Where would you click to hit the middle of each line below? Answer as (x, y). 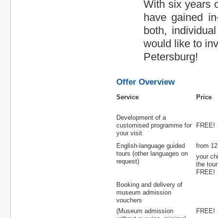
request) (128, 162)
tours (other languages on (152, 154)
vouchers (129, 200)
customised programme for (154, 126)
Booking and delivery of (149, 185)
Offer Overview (145, 82)
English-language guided (151, 146)
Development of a (141, 118)
